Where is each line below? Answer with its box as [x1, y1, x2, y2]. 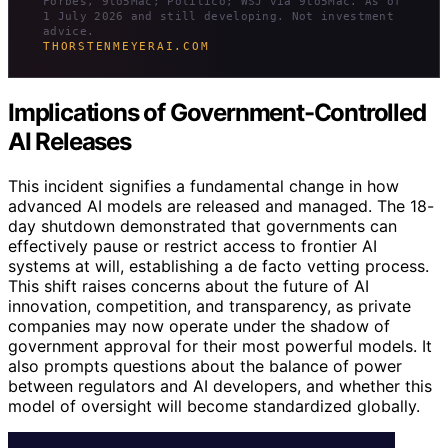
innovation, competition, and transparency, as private [8, 296, 411, 317]
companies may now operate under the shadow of [8, 316, 390, 337]
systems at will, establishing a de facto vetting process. [8, 256, 429, 277]
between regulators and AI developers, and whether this [8, 376, 432, 397]
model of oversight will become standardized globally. [8, 396, 420, 417]
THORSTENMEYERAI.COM [43, 40, 210, 54]
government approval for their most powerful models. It [8, 336, 432, 357]
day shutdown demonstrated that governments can [8, 216, 397, 237]
